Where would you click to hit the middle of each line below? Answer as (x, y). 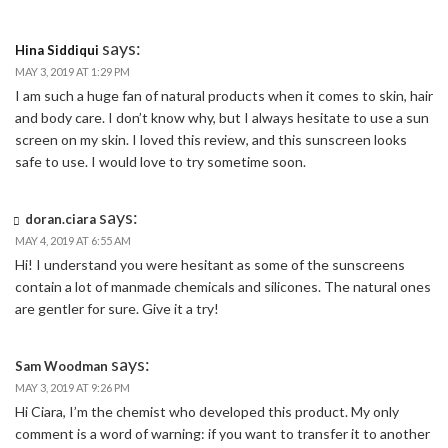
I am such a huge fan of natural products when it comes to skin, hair (224, 95)
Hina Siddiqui (57, 49)
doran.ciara (60, 218)
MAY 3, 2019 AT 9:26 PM (72, 387)
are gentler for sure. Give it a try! (117, 308)
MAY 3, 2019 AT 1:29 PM (72, 71)
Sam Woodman (61, 365)
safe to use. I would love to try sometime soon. (160, 161)
